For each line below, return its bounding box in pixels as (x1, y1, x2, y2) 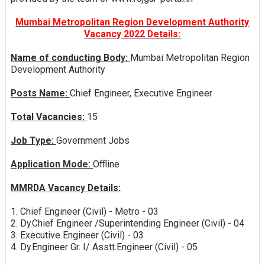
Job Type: (10, 134, 56, 146)
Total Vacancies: (10, 111, 87, 122)
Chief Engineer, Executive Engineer (69, 87, 212, 99)
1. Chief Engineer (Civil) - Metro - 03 (10, 205, 159, 217)
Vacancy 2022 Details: (84, 28, 181, 40)
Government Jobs (56, 134, 130, 146)
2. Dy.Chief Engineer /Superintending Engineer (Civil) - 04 (10, 217, 244, 229)
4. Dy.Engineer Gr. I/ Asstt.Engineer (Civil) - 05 (10, 241, 198, 253)
